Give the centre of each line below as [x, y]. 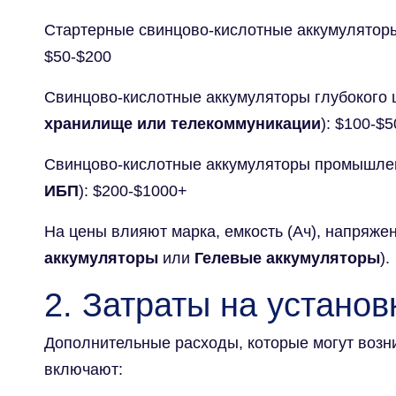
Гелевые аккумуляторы [287, 258]
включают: [84, 369]
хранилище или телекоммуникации [183, 123]
